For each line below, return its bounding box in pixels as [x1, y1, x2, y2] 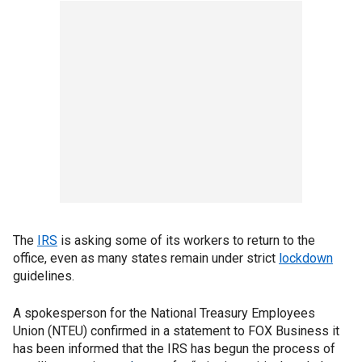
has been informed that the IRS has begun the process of [13, 341, 335, 356]
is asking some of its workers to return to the [57, 233, 315, 248]
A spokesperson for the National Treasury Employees [13, 305, 315, 321]
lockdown [279, 250, 333, 266]
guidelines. [13, 268, 74, 284]
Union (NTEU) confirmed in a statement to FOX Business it [13, 323, 339, 339]
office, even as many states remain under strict [13, 250, 279, 266]
